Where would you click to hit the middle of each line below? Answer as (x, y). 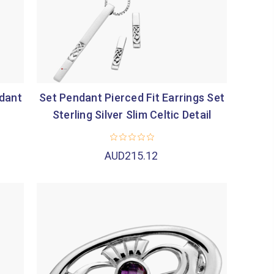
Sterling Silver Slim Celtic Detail (132, 114)
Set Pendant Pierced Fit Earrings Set (132, 97)
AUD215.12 (131, 156)
